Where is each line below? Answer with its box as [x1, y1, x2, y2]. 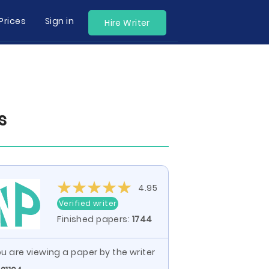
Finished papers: [57, 213, 132, 225]
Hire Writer [104, 17, 150, 29]
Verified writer [58, 198, 117, 208]
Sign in [44, 15, 74, 27]
